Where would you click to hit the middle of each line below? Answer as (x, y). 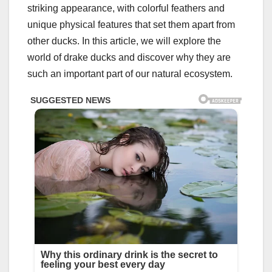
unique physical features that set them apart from (131, 25)
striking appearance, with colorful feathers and (126, 8)
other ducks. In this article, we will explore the (124, 41)
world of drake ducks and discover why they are (129, 58)
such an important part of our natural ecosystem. (130, 74)
